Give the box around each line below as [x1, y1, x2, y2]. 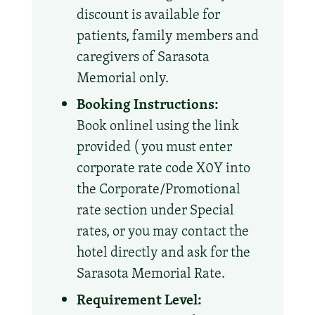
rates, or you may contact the [76, 220, 249, 240]
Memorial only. [76, 67, 169, 87]
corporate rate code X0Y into [76, 157, 250, 177]
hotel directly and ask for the [76, 241, 250, 262]
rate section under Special [76, 199, 234, 219]
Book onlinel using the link [76, 115, 239, 135]
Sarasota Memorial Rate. [76, 262, 225, 283]
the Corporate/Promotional [76, 178, 240, 198]
